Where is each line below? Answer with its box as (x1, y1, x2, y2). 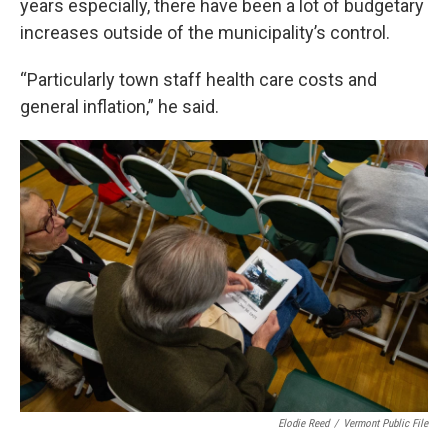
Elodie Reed (278, 417, 329, 430)
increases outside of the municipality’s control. (20, 22, 390, 43)
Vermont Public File (343, 417, 428, 430)
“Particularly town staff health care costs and (20, 69, 377, 90)
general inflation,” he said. (20, 96, 219, 117)
